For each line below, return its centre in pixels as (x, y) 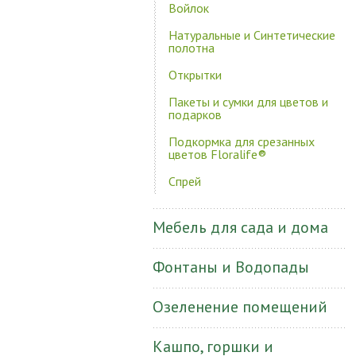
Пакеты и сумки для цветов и (248, 102)
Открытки (195, 75)
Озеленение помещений (240, 307)
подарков (195, 114)
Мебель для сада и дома (240, 227)
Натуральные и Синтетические (252, 35)
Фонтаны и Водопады (231, 267)
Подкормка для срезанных (242, 141)
